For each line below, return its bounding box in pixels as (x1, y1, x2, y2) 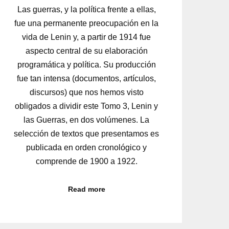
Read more (67, 185, 105, 193)
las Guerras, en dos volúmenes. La (24, 115, 150, 124)
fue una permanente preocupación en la (14, 18, 159, 28)
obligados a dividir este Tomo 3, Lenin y (15, 101, 158, 110)
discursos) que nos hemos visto (29, 87, 144, 97)
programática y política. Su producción (17, 60, 156, 69)
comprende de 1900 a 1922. (35, 156, 138, 166)
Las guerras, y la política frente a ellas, (17, 5, 156, 14)
